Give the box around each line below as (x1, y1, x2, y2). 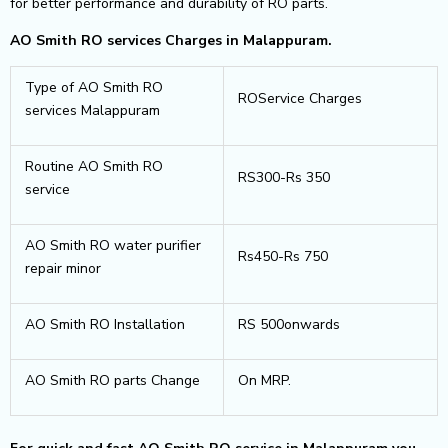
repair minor (25, 258, 101, 278)
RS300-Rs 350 (238, 167, 330, 187)
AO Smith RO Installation (25, 314, 185, 334)
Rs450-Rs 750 (238, 246, 328, 266)
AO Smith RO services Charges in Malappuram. (10, 30, 332, 50)
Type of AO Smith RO (25, 77, 163, 97)
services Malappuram (25, 100, 160, 120)
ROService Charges (238, 88, 362, 108)
